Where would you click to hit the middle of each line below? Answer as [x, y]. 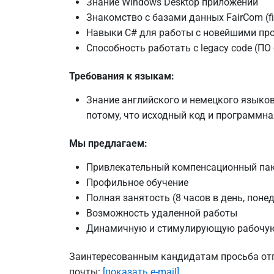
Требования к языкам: [121, 76]
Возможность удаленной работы [161, 213]
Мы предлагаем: [108, 143]
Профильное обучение [137, 182]
